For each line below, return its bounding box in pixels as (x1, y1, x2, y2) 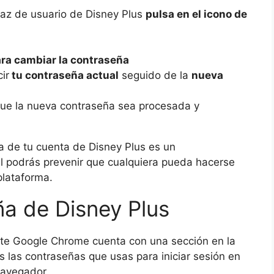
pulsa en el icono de (146, 8, 247, 21)
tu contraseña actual (9, 69, 119, 82)
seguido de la (119, 69, 191, 82)
